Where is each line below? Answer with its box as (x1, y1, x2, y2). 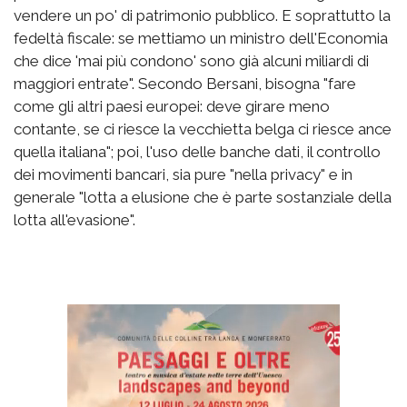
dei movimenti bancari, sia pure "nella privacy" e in (14, 164, 352, 184)
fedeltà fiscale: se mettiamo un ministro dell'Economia (14, 28, 388, 47)
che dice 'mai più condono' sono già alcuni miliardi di (14, 51, 369, 70)
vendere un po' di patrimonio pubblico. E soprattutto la (14, 5, 391, 25)
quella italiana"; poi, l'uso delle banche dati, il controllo (14, 142, 381, 161)
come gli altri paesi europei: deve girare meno (14, 96, 330, 115)
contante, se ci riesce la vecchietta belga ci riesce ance (14, 119, 392, 138)
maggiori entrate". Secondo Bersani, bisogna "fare (14, 74, 356, 93)
